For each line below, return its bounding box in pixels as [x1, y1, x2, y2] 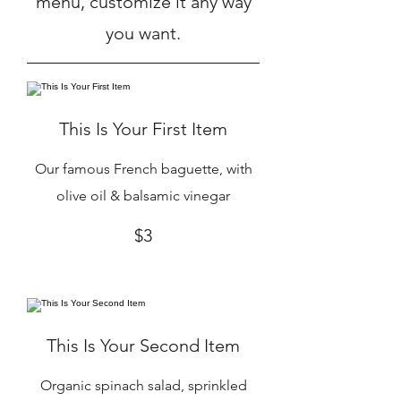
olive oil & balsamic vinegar [56, 187, 230, 204]
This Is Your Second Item [47, 335, 240, 356]
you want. [106, 22, 181, 44]
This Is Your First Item [59, 118, 227, 140]
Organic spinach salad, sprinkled [39, 377, 247, 394]
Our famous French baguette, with [34, 160, 252, 177]
